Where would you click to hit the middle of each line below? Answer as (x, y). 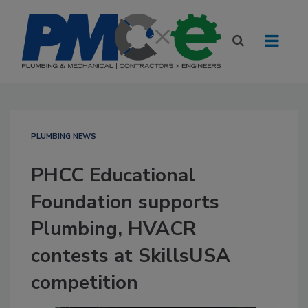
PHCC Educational (113, 175)
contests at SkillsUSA (131, 256)
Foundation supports (125, 202)
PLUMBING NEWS (64, 136)
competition (85, 283)
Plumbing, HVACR (113, 229)
